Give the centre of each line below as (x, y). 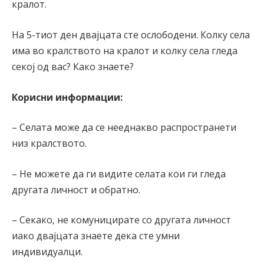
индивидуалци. (47, 252)
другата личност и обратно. (76, 189)
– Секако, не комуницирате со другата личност (121, 220)
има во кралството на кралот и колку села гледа (125, 50)
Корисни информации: (67, 97)
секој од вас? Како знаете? (73, 66)
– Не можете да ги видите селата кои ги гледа (119, 174)
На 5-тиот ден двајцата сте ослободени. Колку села (131, 34)
